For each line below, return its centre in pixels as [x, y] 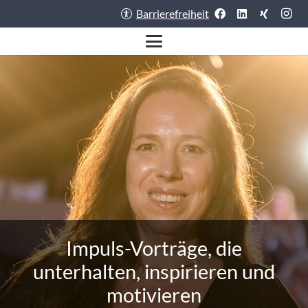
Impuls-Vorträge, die [154, 248]
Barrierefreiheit [173, 13]
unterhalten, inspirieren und [154, 272]
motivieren [154, 295]
